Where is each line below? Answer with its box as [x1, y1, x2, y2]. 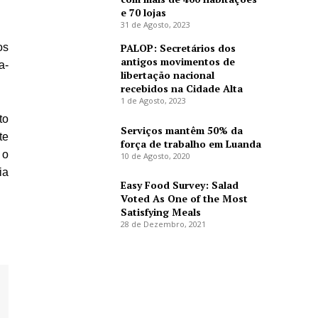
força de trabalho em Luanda [120, 136, 261, 150]
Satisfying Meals [120, 204, 201, 219]
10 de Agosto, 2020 [120, 150, 190, 161]
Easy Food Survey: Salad [120, 177, 238, 192]
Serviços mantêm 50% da [120, 123, 243, 137]
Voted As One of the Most [120, 191, 248, 205]
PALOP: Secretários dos [120, 41, 236, 55]
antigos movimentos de [120, 55, 235, 69]
